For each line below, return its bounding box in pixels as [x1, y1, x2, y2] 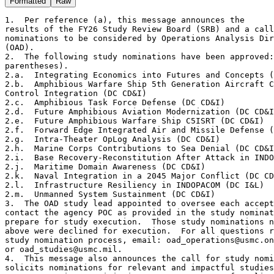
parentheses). [5, 61, 78, 70]
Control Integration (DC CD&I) [5, 88, 157, 98]
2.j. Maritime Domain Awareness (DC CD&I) [5, 161, 215, 171]
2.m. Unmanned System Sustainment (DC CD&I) [5, 189, 225, 199]
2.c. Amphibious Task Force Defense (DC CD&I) [5, 97, 235, 107]
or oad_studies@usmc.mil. [5, 244, 122, 254]
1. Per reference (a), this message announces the [5, 15, 250, 24]
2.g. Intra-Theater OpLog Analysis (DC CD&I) [5, 134, 230, 144]
